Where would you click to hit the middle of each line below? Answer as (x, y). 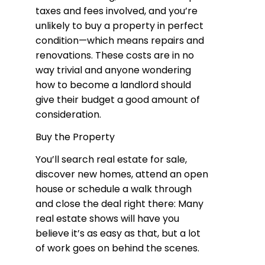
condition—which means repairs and (120, 40)
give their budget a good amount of (118, 99)
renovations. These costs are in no (115, 55)
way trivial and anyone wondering (113, 70)
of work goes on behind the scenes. (117, 248)
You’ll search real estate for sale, (111, 159)
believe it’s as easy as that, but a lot (118, 233)
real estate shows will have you (107, 218)
